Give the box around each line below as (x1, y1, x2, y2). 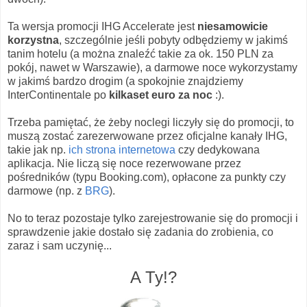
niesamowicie (197, 20, 268, 32)
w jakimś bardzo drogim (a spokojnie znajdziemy (8, 75, 243, 87)
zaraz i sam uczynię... (8, 239, 112, 251)
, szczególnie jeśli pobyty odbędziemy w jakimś (59, 34, 288, 46)
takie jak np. (8, 143, 69, 156)
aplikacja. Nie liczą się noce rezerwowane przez (8, 157, 241, 169)
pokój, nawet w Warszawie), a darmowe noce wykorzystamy (8, 61, 297, 73)
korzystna (8, 34, 59, 46)
